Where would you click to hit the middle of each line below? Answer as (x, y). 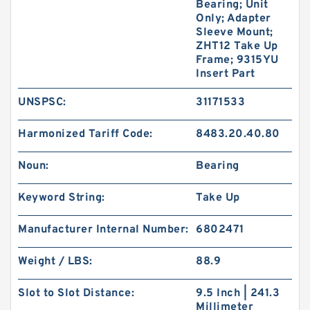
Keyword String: (62, 198)
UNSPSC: (42, 102)
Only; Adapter (234, 19)
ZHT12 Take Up (237, 46)
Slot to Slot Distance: (76, 293)
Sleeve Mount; (235, 33)
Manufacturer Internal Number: (103, 230)
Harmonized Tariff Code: (85, 134)
